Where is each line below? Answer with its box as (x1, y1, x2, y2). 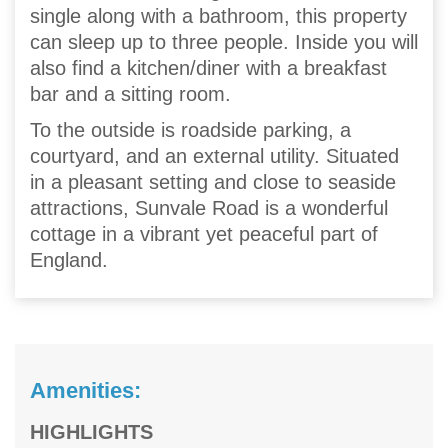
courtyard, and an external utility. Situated (30, 145, 399, 168)
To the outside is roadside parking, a (30, 119, 351, 142)
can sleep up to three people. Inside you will (30, 31, 418, 54)
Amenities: (30, 378, 141, 404)
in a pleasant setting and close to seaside (30, 171, 396, 194)
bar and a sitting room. (30, 83, 231, 106)
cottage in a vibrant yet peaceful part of (30, 223, 378, 246)
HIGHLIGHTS (30, 421, 153, 444)
